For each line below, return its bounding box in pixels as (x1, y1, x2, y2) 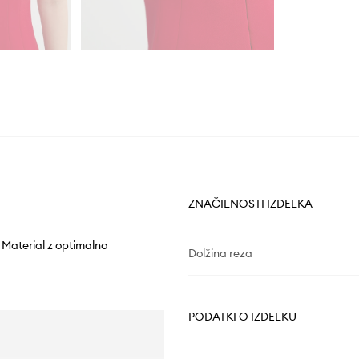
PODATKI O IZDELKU (188, 309, 296, 325)
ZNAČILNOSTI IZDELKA (188, 196, 313, 212)
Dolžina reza (188, 246, 252, 261)
